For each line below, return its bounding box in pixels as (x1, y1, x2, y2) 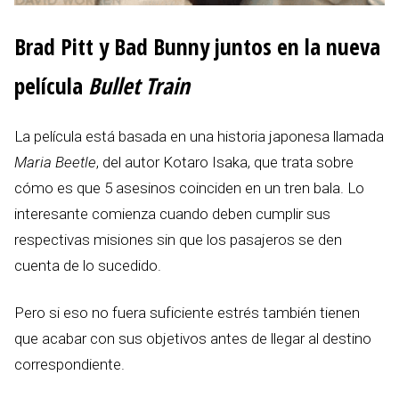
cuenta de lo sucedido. (14, 256, 161, 275)
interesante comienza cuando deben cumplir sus (14, 205, 330, 224)
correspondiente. (14, 355, 125, 374)
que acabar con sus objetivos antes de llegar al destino (14, 330, 371, 348)
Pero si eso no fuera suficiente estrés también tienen (14, 304, 360, 322)
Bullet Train (88, 70, 190, 101)
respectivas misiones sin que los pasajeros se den (14, 231, 342, 249)
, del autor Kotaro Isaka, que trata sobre (96, 153, 354, 172)
